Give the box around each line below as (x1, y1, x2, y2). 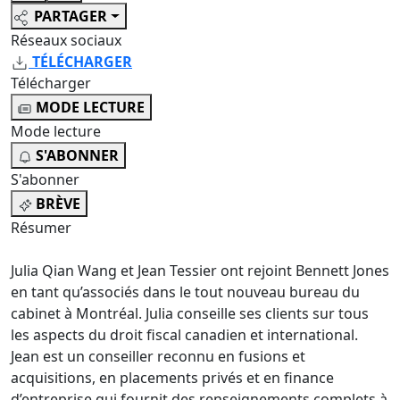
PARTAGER (34, 6, 107, 27)
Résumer (11, 218, 71, 238)
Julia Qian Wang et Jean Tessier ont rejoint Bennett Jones (11, 261, 389, 281)
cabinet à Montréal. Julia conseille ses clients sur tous (11, 304, 369, 324)
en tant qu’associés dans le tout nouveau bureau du (11, 282, 360, 303)
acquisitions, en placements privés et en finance (11, 368, 334, 388)
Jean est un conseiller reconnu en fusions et (11, 346, 305, 367)
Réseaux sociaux (11, 30, 121, 51)
